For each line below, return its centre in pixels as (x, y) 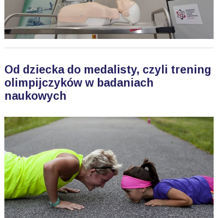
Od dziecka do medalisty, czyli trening (108, 69)
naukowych (35, 96)
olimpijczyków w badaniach (79, 82)
